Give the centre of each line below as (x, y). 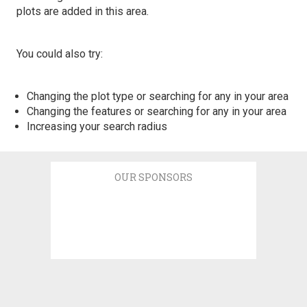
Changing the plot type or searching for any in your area (158, 96)
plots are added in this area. (83, 11)
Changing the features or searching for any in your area (157, 111)
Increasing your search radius (97, 126)
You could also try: (60, 54)
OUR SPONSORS (153, 177)
